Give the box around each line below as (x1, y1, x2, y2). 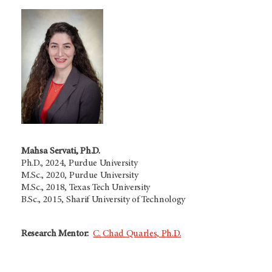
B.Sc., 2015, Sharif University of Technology (21, 195, 185, 205)
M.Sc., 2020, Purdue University (21, 171, 138, 181)
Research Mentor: (21, 229, 93, 239)
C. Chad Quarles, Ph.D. (93, 229, 182, 239)
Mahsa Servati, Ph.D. (21, 146, 100, 157)
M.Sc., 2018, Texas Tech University (21, 183, 151, 193)
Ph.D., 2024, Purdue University (21, 158, 138, 169)
